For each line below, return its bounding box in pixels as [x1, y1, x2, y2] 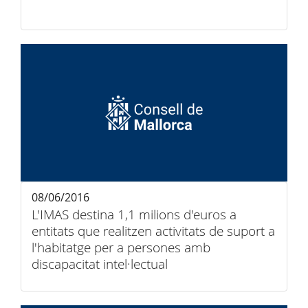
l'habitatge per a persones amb [32, 239, 210, 256]
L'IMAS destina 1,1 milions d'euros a [32, 206, 236, 223]
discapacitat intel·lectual [32, 255, 168, 273]
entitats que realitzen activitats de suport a [32, 222, 275, 240]
